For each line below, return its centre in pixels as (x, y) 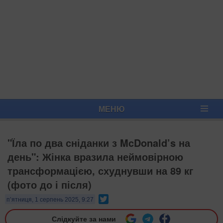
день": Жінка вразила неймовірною (95, 157)
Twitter (119, 198)
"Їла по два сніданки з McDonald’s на (99, 143)
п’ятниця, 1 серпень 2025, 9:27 (50, 200)
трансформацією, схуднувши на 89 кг (100, 170)
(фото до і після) (50, 184)
